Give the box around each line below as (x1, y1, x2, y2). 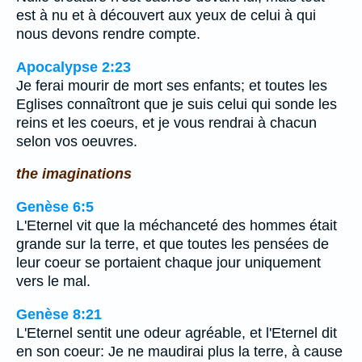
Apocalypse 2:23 (16, 58, 131, 75)
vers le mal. (16, 273, 90, 290)
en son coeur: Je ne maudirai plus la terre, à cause (16, 343, 343, 360)
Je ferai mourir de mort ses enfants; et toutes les (16, 77, 327, 94)
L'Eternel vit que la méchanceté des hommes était (16, 217, 337, 234)
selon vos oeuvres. (16, 133, 137, 149)
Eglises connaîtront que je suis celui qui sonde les (16, 95, 337, 112)
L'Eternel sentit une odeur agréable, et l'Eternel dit (16, 324, 337, 341)
